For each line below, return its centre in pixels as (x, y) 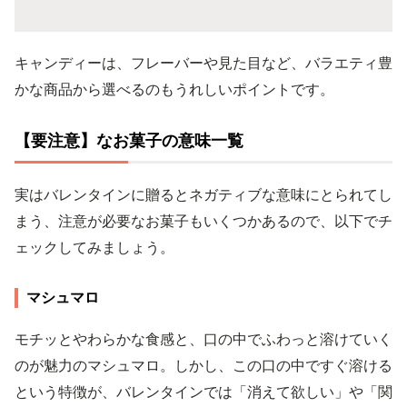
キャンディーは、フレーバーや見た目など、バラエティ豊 (203, 62)
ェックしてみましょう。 (94, 247)
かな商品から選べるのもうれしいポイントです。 (174, 89)
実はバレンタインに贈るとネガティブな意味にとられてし (203, 194)
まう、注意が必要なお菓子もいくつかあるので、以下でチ (203, 220)
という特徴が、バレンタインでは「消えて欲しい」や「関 (203, 391)
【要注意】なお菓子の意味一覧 (129, 140)
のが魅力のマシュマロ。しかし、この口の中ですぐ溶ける (203, 365)
